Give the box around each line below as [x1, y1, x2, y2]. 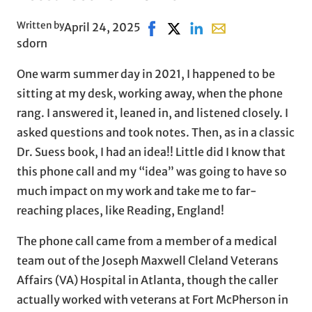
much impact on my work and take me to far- [17, 183, 257, 198]
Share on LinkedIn [185, 19, 279, 34]
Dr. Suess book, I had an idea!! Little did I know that [17, 144, 286, 159]
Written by [17, 19, 64, 31]
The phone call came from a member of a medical [17, 233, 277, 248]
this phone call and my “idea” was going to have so [17, 164, 287, 178]
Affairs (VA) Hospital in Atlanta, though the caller [17, 272, 278, 287]
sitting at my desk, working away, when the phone [17, 86, 283, 100]
